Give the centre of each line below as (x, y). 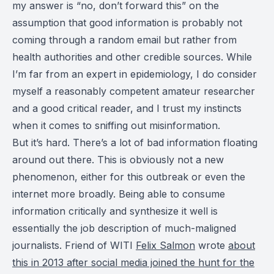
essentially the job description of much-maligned (124, 228)
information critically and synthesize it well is (115, 211)
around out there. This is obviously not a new (118, 160)
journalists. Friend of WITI (74, 245)
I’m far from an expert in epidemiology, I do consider (135, 74)
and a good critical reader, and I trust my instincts (127, 108)
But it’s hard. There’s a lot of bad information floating (135, 143)
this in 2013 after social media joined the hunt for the (133, 262)
